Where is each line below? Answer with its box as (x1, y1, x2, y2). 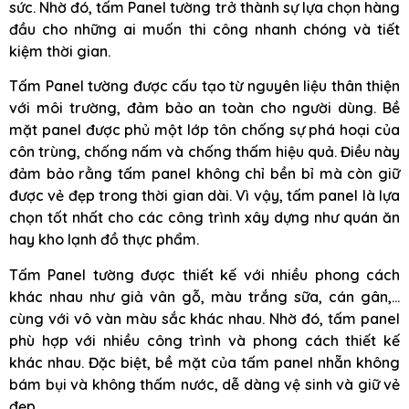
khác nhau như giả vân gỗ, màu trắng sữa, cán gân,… (9, 287, 400, 306)
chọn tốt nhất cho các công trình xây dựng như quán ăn (9, 208, 400, 227)
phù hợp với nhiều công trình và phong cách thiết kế (9, 330, 400, 350)
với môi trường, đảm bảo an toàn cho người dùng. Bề (9, 99, 400, 118)
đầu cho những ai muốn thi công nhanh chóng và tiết (9, 19, 400, 38)
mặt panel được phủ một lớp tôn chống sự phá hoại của (9, 121, 400, 140)
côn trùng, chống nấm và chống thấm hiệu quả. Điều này (9, 142, 400, 162)
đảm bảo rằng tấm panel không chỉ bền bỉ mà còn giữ (9, 164, 400, 184)
